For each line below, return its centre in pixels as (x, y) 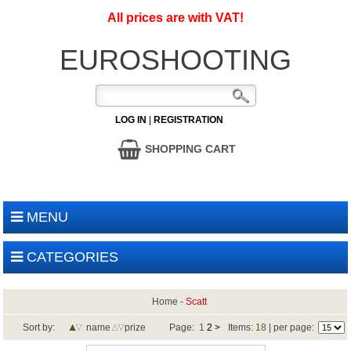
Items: (242, 327)
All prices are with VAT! (175, 18)
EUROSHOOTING (175, 60)
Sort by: (38, 327)
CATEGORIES (71, 257)
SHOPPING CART (188, 148)
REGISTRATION (188, 120)
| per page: (292, 327)
